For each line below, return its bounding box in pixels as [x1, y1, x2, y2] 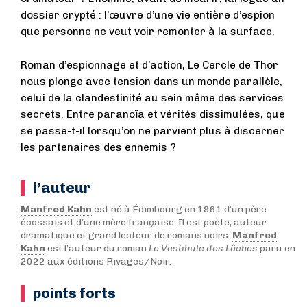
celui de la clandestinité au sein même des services [21, 91, 284, 104]
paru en [258, 242, 295, 254]
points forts [33, 284, 116, 302]
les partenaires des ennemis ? [21, 140, 176, 153]
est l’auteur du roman [45, 242, 149, 254]
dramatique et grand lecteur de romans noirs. [21, 229, 232, 241]
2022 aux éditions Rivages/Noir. [21, 255, 171, 267]
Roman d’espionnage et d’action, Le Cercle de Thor [21, 58, 278, 71]
